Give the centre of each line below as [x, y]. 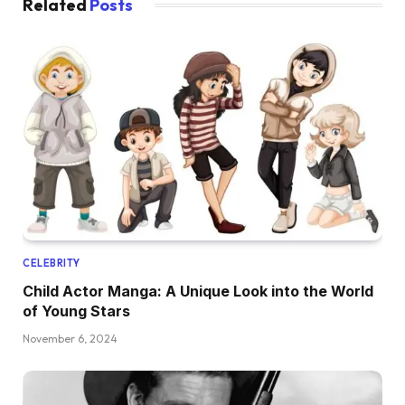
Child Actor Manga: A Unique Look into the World [198, 291]
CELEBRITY [52, 263]
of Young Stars [76, 311]
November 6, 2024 [70, 338]
